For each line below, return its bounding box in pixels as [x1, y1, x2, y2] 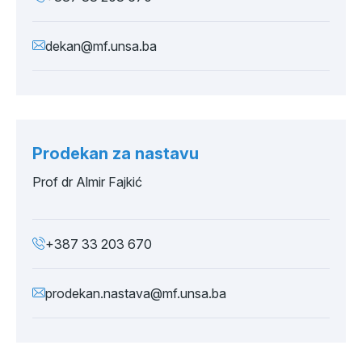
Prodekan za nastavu [32, 144, 199, 163]
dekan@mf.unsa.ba [45, 38, 157, 54]
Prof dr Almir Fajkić [32, 174, 142, 190]
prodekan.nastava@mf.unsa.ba [45, 285, 226, 301]
